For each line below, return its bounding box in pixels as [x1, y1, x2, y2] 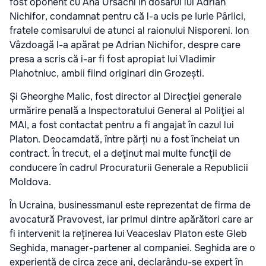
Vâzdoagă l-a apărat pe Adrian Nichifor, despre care [9, 38, 240, 51]
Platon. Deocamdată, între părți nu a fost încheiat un [9, 132, 239, 145]
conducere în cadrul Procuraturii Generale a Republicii [9, 161, 248, 174]
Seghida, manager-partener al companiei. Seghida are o [9, 241, 255, 254]
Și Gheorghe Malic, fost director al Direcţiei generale [9, 90, 242, 103]
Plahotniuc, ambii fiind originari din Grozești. [9, 66, 204, 80]
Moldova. [9, 175, 51, 188]
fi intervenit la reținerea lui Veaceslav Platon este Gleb [9, 227, 247, 240]
